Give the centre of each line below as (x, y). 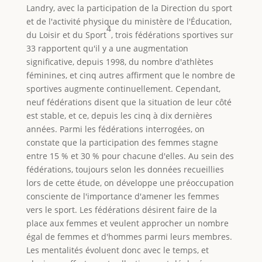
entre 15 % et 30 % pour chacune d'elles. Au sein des (130, 156)
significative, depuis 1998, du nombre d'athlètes (120, 61)
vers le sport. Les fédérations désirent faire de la (121, 209)
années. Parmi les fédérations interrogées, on (115, 129)
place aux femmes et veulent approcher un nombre (127, 223)
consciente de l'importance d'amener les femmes (123, 196)
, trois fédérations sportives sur (172, 35)
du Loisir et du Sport (66, 35)
